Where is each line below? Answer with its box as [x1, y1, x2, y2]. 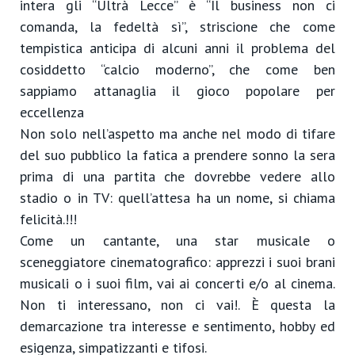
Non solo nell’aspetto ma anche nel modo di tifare [20, 124, 335, 143]
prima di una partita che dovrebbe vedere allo [20, 167, 335, 185]
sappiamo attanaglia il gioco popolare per [20, 82, 335, 100]
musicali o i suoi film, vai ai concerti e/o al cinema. [20, 274, 335, 292]
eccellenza [20, 103, 84, 121]
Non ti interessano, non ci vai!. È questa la [20, 296, 335, 314]
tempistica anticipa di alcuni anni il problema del [20, 39, 335, 57]
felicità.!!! [20, 210, 77, 228]
